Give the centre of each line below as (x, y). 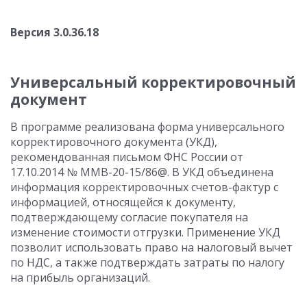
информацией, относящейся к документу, (123, 202)
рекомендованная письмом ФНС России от (127, 157)
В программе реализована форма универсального (147, 127)
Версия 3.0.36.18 (54, 32)
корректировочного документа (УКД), (114, 142)
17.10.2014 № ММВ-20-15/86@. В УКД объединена (142, 172)
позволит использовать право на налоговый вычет (151, 247)
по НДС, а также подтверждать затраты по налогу (147, 262)
